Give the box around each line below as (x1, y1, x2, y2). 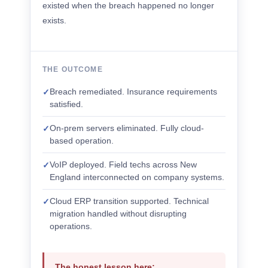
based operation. (50, 136, 114, 145)
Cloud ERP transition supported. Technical (50, 196, 209, 206)
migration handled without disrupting (50, 209, 187, 218)
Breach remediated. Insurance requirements (50, 87, 217, 96)
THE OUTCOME (42, 66, 103, 73)
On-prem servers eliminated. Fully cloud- (50, 123, 204, 133)
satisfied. (50, 99, 83, 109)
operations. (50, 221, 92, 231)
